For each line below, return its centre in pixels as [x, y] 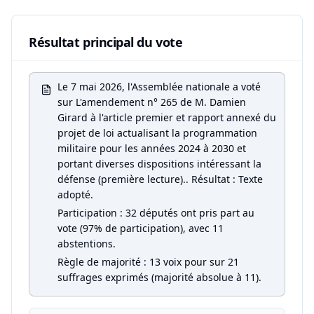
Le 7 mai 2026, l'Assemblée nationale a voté [159, 87]
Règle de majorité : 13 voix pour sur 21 [148, 262]
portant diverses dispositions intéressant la [159, 164]
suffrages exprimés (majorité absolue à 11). [159, 277]
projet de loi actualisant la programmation [157, 133]
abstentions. [87, 244]
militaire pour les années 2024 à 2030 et [152, 148]
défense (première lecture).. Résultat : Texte [160, 179]
